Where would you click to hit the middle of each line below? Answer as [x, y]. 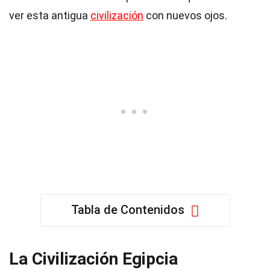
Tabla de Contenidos [127, 210]
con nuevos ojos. [185, 15]
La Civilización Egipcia [93, 259]
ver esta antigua [50, 15]
